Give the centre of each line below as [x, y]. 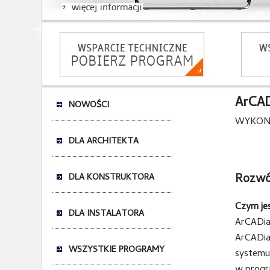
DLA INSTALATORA [106, 214]
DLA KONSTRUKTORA [111, 178]
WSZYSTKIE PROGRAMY [116, 250]
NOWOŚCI [89, 105]
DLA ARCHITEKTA [103, 142]
